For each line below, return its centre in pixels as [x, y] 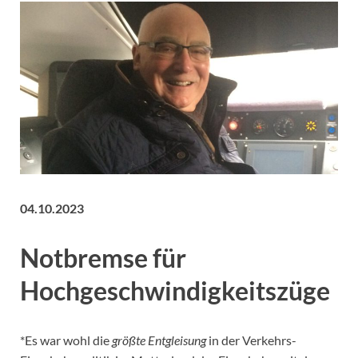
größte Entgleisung [159, 340]
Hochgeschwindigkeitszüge [175, 291]
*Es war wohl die [66, 340]
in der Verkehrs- [251, 340]
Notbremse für [103, 258]
